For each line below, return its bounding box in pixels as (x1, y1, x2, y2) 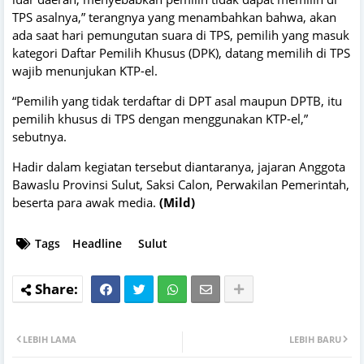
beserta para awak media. (12, 193, 159, 210)
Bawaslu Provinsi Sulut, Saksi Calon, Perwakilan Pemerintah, (12, 175, 349, 193)
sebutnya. (12, 128, 67, 145)
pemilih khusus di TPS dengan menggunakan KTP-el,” (12, 110, 308, 127)
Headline (72, 235, 122, 251)
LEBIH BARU (289, 332, 341, 345)
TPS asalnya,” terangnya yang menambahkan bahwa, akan (12, 8, 336, 25)
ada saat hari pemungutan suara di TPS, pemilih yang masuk (12, 26, 349, 43)
